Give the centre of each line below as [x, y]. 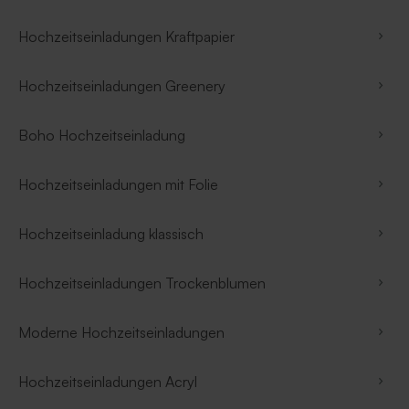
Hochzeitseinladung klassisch [111, 233]
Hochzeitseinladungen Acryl [108, 381]
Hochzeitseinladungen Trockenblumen [142, 283]
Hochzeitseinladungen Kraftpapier [126, 36]
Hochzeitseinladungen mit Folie [118, 184]
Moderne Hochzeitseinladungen [121, 332]
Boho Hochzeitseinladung [102, 135]
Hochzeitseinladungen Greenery [122, 85]
